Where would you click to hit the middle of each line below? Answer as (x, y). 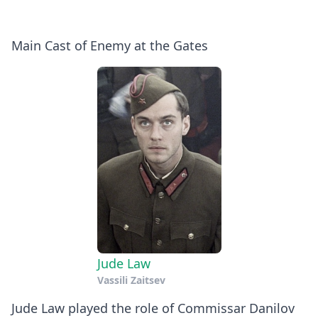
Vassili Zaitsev (131, 280)
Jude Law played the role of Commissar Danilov (153, 308)
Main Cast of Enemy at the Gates (110, 45)
